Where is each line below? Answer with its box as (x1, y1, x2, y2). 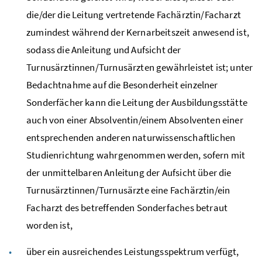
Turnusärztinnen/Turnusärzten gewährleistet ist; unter (26, 60, 253, 74)
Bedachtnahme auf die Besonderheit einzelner (26, 78, 218, 91)
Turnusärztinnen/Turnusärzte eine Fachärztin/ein (26, 183, 230, 196)
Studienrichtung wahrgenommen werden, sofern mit (26, 148, 246, 161)
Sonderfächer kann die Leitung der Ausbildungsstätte (26, 95, 247, 109)
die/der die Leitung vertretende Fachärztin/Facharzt (26, 8, 241, 21)
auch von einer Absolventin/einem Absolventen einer (26, 113, 243, 126)
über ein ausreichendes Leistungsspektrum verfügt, (26, 244, 239, 258)
